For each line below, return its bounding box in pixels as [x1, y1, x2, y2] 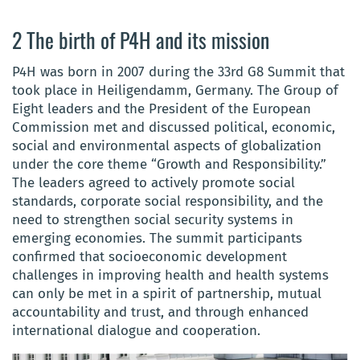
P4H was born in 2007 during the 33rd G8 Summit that [12, 63, 345, 80]
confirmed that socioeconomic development [12, 247, 287, 265]
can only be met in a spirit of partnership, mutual [12, 284, 321, 302]
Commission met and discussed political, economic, [12, 118, 335, 136]
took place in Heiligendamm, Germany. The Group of [12, 81, 338, 99]
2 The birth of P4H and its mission [12, 23, 269, 55]
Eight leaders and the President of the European [12, 100, 311, 117]
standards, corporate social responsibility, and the [12, 192, 323, 210]
